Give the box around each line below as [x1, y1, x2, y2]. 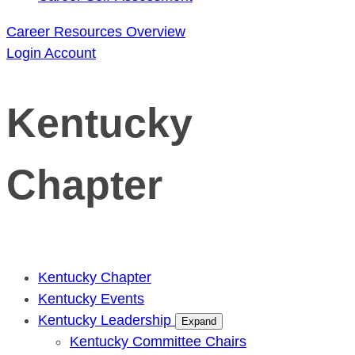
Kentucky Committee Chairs [70, 333, 246, 349]
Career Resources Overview [6, 24, 185, 40]
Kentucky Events [38, 290, 144, 307]
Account [44, 45, 96, 61]
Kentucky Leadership [38, 311, 175, 328]
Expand [181, 315, 216, 327]
